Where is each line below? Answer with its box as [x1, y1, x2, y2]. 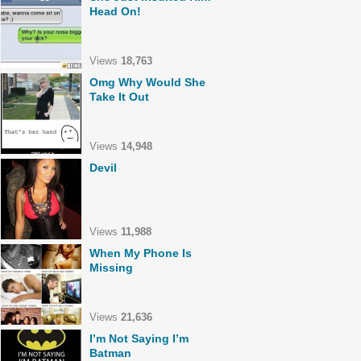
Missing [89, 261, 133, 274]
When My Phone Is [89, 247, 192, 259]
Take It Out [89, 90, 149, 103]
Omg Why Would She [89, 76, 205, 89]
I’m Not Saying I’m [89, 332, 189, 345]
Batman [89, 346, 131, 359]
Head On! [89, 5, 141, 18]
